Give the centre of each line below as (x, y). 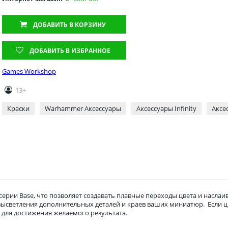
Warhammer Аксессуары (83, 108)
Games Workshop (29, 71)
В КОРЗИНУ (88, 24)
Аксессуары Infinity (166, 108)
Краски (18, 108)
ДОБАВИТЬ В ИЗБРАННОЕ (70, 50)
